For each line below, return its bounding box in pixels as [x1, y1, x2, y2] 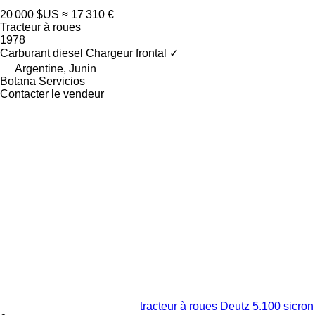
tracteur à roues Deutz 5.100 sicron [140, 300, 314, 313]
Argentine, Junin [15, 63, 96, 75]
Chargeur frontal [86, 47, 167, 60]
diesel [53, 47, 83, 60]
